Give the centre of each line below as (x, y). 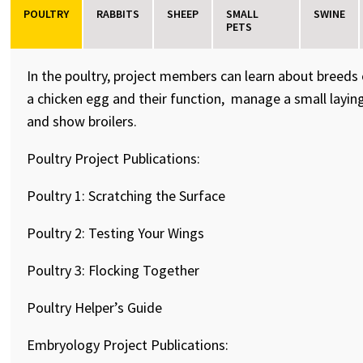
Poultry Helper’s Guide (95, 307)
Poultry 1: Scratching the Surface (126, 196)
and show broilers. (82, 121)
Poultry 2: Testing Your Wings (116, 233)
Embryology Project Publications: (128, 345)
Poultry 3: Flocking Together (113, 270)
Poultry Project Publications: (114, 158)
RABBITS (118, 14)
